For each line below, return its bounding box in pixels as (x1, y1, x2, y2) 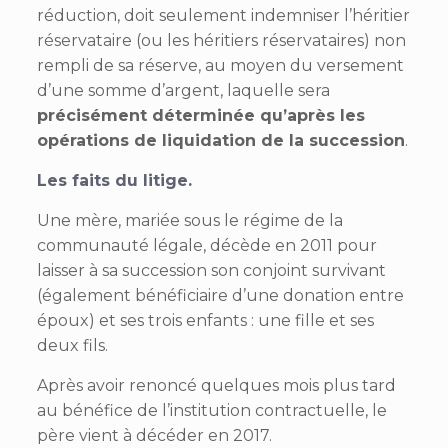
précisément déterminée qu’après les (36, 105, 365, 125)
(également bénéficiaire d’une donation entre (36, 285, 404, 305)
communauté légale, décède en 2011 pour (36, 235, 377, 255)
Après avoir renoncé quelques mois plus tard (36, 375, 396, 395)
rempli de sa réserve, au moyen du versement (36, 55, 404, 75)
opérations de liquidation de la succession (36, 130, 405, 150)
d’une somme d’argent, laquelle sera (36, 80, 330, 100)
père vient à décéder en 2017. (36, 425, 272, 445)
